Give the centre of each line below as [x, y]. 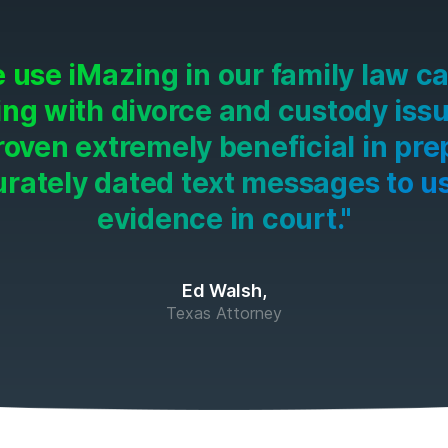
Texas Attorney [224, 312]
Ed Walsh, [224, 290]
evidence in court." [224, 218]
